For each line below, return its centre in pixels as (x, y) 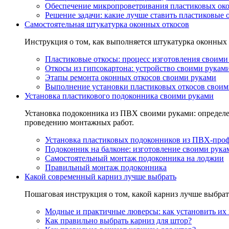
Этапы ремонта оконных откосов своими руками (131, 77)
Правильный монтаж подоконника (106, 167)
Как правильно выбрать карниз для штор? (118, 221)
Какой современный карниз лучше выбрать (100, 177)
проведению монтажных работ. (79, 122)
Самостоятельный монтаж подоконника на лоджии (134, 158)
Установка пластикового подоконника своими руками (119, 96)
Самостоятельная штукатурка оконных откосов (107, 24)
